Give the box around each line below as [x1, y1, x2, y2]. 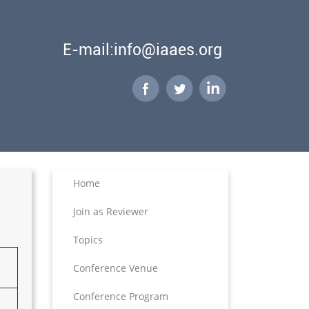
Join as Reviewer [73, 205, 148, 218]
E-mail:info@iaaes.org [63, 41, 222, 59]
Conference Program [73, 290, 168, 303]
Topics [73, 233, 103, 246]
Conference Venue [73, 261, 158, 275]
